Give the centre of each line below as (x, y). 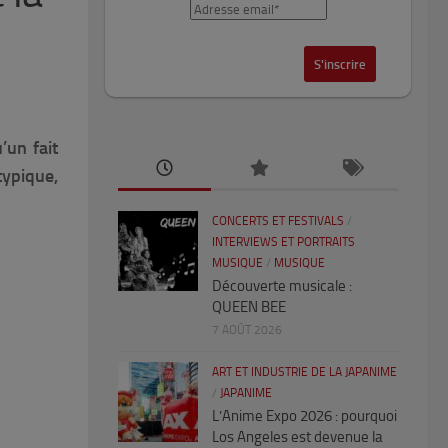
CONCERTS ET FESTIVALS (278, 221)
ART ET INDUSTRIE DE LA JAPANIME (304, 372)
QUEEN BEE (249, 307)
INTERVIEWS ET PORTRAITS (283, 242)
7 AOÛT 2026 (247, 330)
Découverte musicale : (282, 286)
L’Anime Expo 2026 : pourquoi (304, 416)
